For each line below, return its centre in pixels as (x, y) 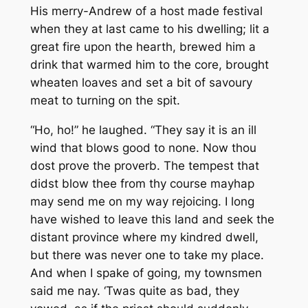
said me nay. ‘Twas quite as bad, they (134, 291)
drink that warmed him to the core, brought (149, 65)
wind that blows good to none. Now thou (143, 148)
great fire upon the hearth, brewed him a (143, 47)
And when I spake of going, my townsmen (146, 273)
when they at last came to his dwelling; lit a (150, 29)
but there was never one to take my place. (147, 255)
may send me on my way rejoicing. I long (142, 202)
